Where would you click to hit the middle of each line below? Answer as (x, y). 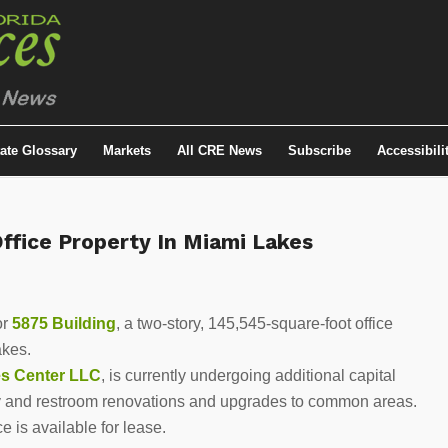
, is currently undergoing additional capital (248, 375)
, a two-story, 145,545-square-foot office (254, 323)
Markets (127, 150)
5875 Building (64, 323)
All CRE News (219, 150)
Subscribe (319, 150)
